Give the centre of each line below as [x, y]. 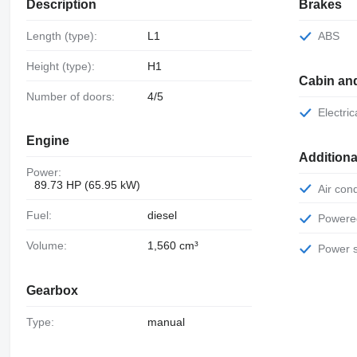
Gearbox [52, 290]
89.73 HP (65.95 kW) [87, 185]
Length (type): [65, 36]
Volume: [49, 246]
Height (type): [64, 66]
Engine [47, 141]
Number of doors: [74, 96]
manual [166, 322]
